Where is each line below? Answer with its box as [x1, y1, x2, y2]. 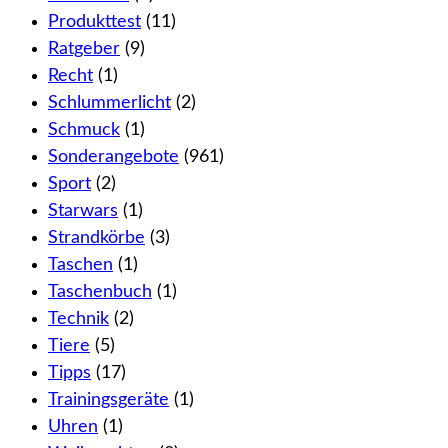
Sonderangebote [48, 148, 179, 167]
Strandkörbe [48, 229, 145, 248]
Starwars [48, 202, 118, 221]
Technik [48, 310, 109, 329]
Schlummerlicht [48, 94, 171, 113]
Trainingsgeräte [48, 391, 169, 410]
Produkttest [48, 13, 141, 32]
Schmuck [48, 121, 120, 140]
